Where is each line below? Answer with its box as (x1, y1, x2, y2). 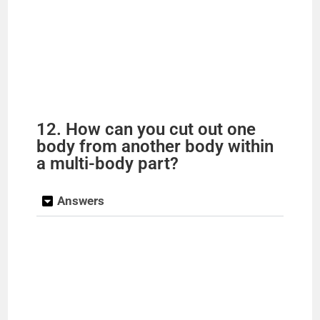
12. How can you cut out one (36, 119, 256, 139)
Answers (57, 193, 105, 208)
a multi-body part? (36, 153, 179, 174)
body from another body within (36, 136, 274, 156)
